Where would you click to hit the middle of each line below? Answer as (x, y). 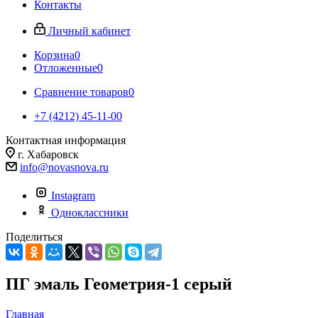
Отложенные (66, 68)
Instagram (73, 196)
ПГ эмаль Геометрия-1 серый (119, 284)
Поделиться (34, 237)
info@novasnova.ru (64, 167)
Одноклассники (90, 213)
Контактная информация (66, 140)
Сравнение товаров (81, 92)
